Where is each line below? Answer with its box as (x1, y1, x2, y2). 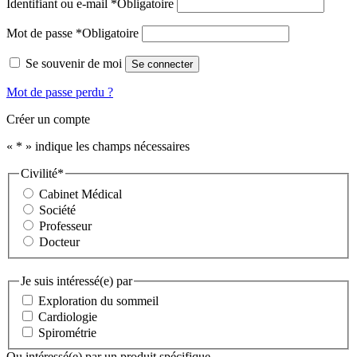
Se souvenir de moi (25, 57, 122, 71)
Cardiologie (38, 310, 97, 324)
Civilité (21, 167, 57, 181)
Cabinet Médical (39, 187, 122, 202)
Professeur (39, 219, 92, 233)
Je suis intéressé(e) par (21, 273, 132, 288)
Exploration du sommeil (38, 294, 159, 308)
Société (39, 203, 76, 218)
